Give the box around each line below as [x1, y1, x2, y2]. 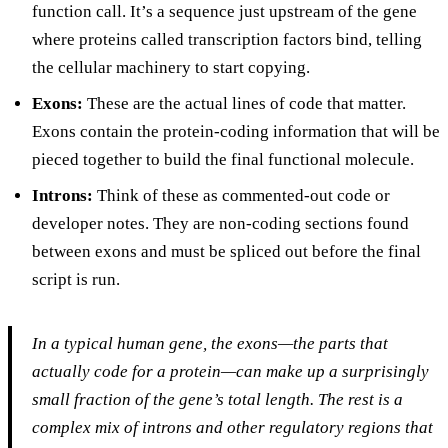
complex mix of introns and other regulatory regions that [32, 417, 433, 437]
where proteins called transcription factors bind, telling [32, 29, 422, 49]
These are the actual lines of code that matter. [83, 93, 406, 113]
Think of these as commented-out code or [93, 185, 390, 205]
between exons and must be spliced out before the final [32, 241, 421, 261]
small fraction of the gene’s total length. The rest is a [32, 389, 403, 409]
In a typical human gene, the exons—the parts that [32, 333, 388, 353]
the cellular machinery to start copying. [32, 57, 310, 77]
